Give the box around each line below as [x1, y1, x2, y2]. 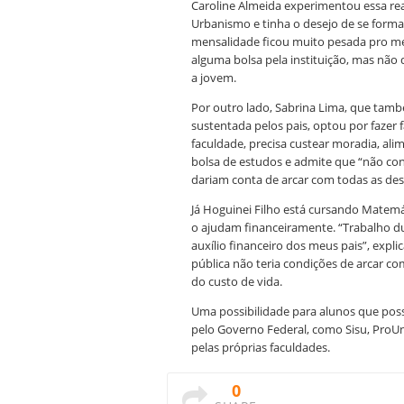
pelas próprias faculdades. [191, 339, 330, 356]
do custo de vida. [191, 273, 282, 290]
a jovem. [191, 69, 236, 87]
